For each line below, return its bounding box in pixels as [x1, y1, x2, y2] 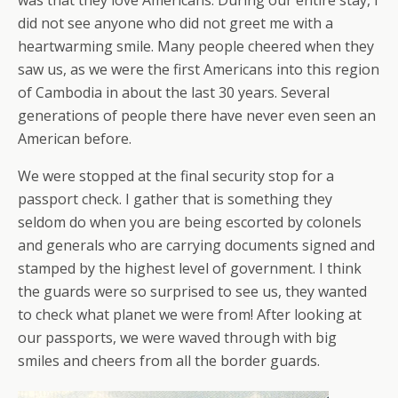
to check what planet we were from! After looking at [18, 305, 362, 325]
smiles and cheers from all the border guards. [18, 351, 320, 371]
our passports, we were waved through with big [18, 328, 337, 348]
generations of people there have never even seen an [18, 106, 376, 126]
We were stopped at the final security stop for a [18, 166, 334, 187]
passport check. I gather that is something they [18, 189, 332, 210]
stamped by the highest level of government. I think [18, 259, 362, 279]
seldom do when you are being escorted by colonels [18, 212, 362, 233]
